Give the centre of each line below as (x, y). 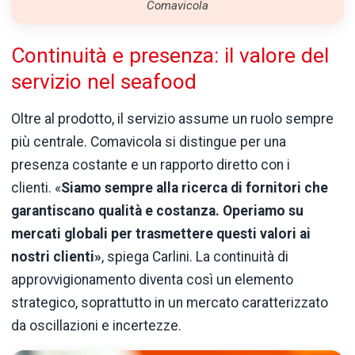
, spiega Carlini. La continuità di (195, 256)
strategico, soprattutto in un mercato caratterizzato (170, 302)
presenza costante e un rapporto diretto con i (151, 164)
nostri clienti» (56, 256)
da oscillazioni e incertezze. (96, 325)
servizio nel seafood (104, 82)
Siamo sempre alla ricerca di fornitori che (195, 187)
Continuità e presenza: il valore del (170, 56)
